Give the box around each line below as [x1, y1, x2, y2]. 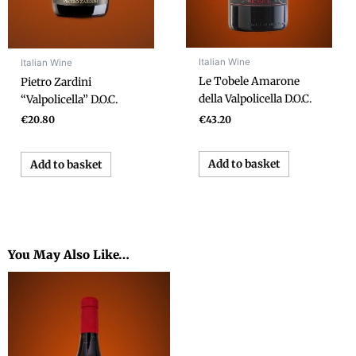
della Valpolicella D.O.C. [199, 92, 312, 106]
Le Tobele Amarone [199, 75, 300, 89]
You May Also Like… [8, 246, 130, 262]
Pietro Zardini [21, 75, 92, 89]
